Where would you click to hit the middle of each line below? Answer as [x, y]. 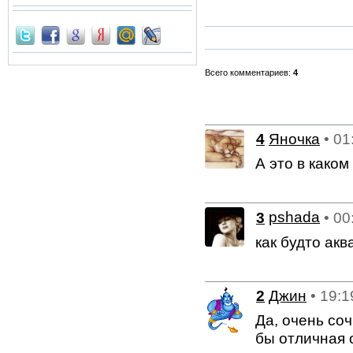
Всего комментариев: [249, 72]
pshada [294, 217]
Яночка [294, 139]
